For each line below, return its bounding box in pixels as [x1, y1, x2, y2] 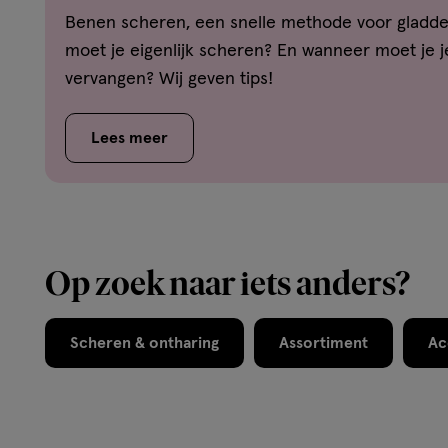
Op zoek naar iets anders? [45, 262, 410, 304]
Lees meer [91, 130, 168, 146]
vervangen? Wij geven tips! [65, 70, 273, 88]
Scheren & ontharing [70, 335, 219, 351]
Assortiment [279, 335, 368, 351]
